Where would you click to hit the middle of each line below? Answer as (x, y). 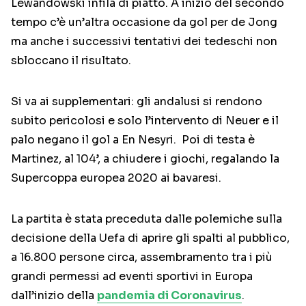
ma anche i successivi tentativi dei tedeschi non (144, 42)
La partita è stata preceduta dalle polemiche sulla (147, 219)
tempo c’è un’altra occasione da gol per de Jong (144, 23)
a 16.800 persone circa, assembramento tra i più (142, 258)
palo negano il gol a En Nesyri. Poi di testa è (133, 140)
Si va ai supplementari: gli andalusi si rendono (137, 102)
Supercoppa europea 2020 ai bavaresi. (116, 178)
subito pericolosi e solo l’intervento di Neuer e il (145, 121)
